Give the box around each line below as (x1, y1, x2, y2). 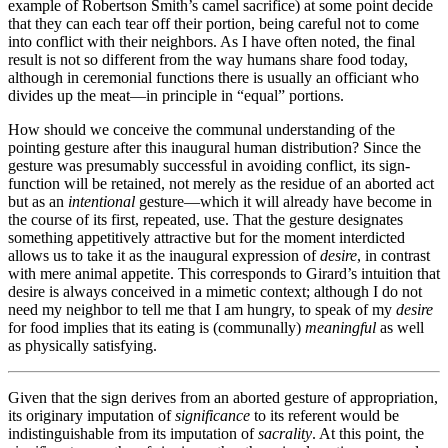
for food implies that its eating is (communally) (8, 319, 305, 337)
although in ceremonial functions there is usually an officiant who (8, 69, 419, 87)
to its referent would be (250, 407, 399, 425)
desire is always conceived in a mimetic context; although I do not (8, 283, 422, 301)
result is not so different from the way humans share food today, (8, 51, 408, 69)
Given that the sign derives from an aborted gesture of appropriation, (8, 389, 438, 407)
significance (175, 407, 250, 425)
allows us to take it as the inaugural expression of (8, 247, 320, 265)
